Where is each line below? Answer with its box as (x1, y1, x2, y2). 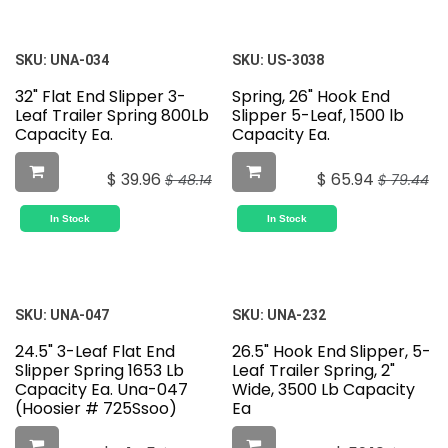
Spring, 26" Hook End (231, 85, 390, 109)
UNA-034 (50, 52, 109, 69)
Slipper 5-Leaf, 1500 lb (231, 104, 404, 128)
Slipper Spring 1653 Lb (15, 359, 184, 383)
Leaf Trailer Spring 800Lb (15, 104, 209, 128)
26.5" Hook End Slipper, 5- (231, 340, 431, 364)
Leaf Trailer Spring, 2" (231, 359, 395, 383)
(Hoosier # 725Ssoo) (15, 397, 177, 421)
